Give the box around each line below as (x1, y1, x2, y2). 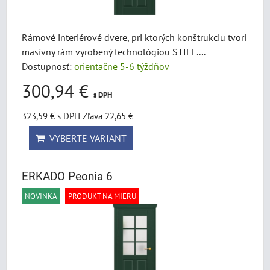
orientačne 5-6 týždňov (74, 60, 169, 72)
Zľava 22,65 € (83, 110, 133, 122)
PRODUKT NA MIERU (68, 191, 136, 201)
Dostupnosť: (22, 60, 74, 72)
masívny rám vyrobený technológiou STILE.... (22, 46, 206, 58)
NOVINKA (25, 191, 57, 201)
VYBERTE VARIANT (45, 132, 127, 144)
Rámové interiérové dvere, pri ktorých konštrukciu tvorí (22, 31, 246, 43)
